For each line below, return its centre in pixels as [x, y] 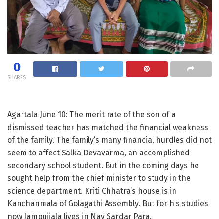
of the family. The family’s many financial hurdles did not [109, 140]
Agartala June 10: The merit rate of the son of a [91, 114]
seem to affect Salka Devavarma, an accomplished [99, 153]
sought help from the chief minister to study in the [99, 178]
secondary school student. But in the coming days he [103, 165]
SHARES [17, 77]
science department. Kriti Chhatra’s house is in [92, 191]
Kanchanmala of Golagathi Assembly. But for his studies [108, 203]
